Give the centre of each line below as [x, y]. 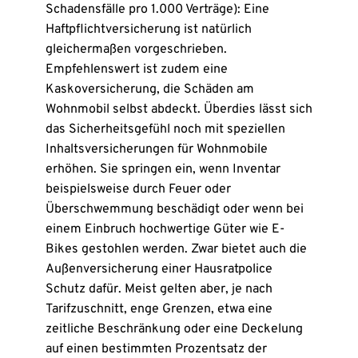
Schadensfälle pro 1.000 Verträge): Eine [157, 10]
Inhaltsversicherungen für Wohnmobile [156, 149]
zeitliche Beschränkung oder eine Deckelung [174, 329]
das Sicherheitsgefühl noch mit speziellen [165, 129]
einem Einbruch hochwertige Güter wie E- [165, 229]
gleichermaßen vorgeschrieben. [136, 50]
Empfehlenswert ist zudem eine [136, 70]
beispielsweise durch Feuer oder [138, 189]
